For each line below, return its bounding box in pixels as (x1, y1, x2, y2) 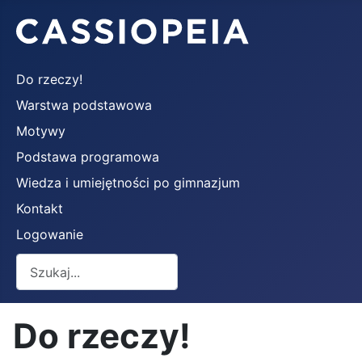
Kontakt (16, 200, 63, 217)
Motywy (16, 123, 65, 139)
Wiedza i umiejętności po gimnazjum (16, 175, 240, 191)
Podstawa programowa (16, 149, 159, 165)
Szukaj (15, 255, 56, 271)
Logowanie (16, 226, 83, 242)
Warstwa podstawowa (16, 97, 152, 113)
